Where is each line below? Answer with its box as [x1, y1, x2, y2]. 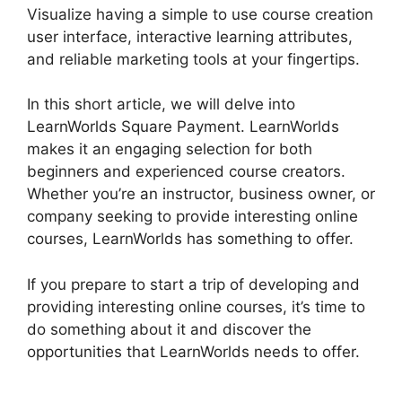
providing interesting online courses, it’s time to [27, 297, 365, 316]
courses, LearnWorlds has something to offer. [27, 230, 354, 248]
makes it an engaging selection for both [27, 140, 312, 158]
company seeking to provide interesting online [27, 207, 358, 225]
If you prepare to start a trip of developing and [27, 275, 360, 293]
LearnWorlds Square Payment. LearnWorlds [27, 118, 339, 135]
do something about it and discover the [27, 319, 311, 338]
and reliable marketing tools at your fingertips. [27, 49, 360, 68]
